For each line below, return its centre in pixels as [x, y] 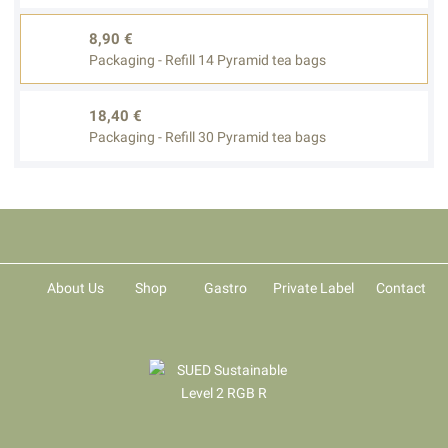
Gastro [226, 287]
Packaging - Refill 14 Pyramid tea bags [208, 60]
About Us [76, 287]
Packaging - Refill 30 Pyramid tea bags [208, 137]
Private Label [313, 287]
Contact [400, 287]
